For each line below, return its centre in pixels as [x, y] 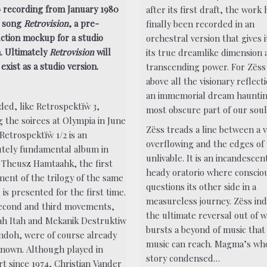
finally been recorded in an [201, 24]
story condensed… [183, 258]
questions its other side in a [201, 187]
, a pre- [84, 23]
